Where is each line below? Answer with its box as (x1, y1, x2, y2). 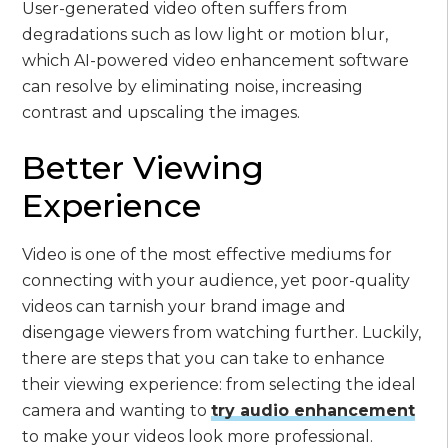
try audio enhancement (211, 400, 416, 420)
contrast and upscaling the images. (22, 102, 301, 122)
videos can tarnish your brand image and (22, 296, 347, 316)
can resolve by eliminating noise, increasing (22, 76, 364, 96)
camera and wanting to (22, 400, 212, 420)
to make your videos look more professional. (22, 426, 374, 446)
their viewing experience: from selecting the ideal (22, 374, 417, 394)
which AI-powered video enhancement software (22, 50, 410, 70)
